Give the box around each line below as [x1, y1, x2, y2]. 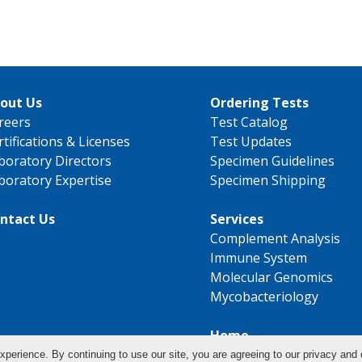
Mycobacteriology [210, 288, 318, 306]
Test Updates [210, 133, 292, 151]
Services [210, 210, 263, 229]
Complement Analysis [210, 229, 340, 248]
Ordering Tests [210, 94, 309, 112]
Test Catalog [210, 113, 288, 132]
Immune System [210, 249, 307, 267]
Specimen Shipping [210, 171, 326, 190]
